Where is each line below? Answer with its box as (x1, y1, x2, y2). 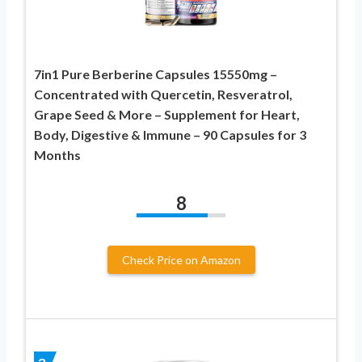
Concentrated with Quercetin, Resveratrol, (34, 86, 293, 103)
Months (34, 147, 81, 163)
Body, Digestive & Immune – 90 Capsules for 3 (34, 127, 306, 143)
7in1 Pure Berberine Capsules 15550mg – (34, 66, 277, 82)
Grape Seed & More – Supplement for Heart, (34, 107, 300, 123)
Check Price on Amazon (121, 253, 241, 267)
